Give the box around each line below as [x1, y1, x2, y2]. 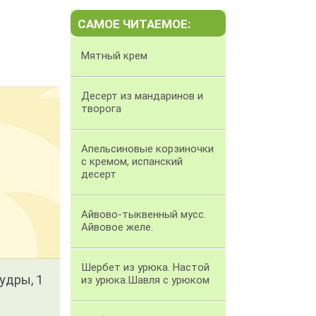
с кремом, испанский [81, 155, 183, 169]
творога [81, 102, 121, 116]
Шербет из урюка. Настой [81, 261, 209, 274]
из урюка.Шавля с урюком [81, 274, 209, 287]
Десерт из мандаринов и [81, 90, 203, 103]
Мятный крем [81, 49, 147, 63]
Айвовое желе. [81, 221, 153, 234]
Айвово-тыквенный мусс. [81, 208, 206, 221]
